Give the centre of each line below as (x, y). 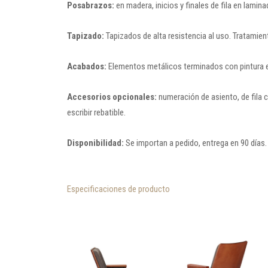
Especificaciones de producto (118, 189)
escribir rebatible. (96, 112)
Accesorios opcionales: (112, 97)
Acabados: (87, 66)
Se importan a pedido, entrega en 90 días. (195, 143)
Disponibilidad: (95, 143)
